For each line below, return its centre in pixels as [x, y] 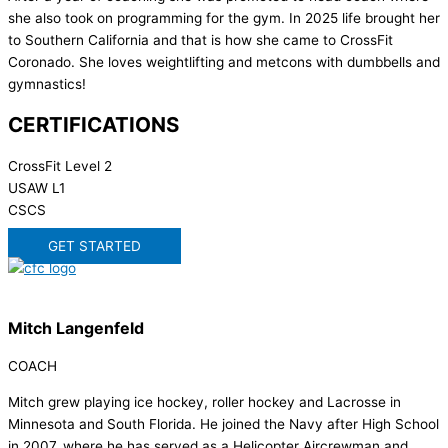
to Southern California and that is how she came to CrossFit [200, 40]
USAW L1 [36, 188]
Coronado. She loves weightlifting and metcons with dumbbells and [224, 62]
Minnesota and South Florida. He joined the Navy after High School [223, 423]
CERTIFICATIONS [93, 125]
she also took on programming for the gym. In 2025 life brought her [224, 18]
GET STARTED [94, 246]
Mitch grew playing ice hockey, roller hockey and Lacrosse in [204, 401]
